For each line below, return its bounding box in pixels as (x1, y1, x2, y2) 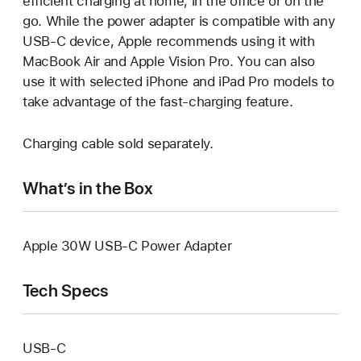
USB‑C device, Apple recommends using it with (23, 32, 315, 49)
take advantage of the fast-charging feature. (23, 93, 293, 110)
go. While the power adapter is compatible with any (23, 12, 335, 29)
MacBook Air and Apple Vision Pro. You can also (23, 52, 315, 69)
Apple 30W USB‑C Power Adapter (23, 237, 232, 254)
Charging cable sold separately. (23, 135, 214, 151)
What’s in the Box (23, 177, 153, 198)
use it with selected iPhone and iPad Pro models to (23, 73, 334, 89)
